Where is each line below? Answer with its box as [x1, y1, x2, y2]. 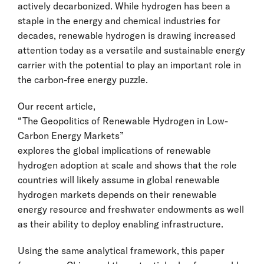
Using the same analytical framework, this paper [18, 244, 225, 256]
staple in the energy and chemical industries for [18, 14, 220, 27]
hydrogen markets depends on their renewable [18, 188, 217, 200]
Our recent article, [18, 100, 95, 112]
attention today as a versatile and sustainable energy [18, 44, 245, 56]
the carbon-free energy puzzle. [18, 73, 148, 85]
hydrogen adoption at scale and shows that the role [18, 159, 237, 171]
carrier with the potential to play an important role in [18, 58, 241, 71]
